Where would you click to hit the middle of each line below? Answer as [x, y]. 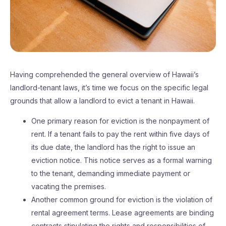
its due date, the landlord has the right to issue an [113, 147]
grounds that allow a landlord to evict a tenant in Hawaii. [102, 101]
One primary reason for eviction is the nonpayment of [120, 121]
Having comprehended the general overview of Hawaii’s [104, 74]
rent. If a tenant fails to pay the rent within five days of [120, 134]
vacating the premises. [69, 186]
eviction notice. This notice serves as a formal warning [122, 160]
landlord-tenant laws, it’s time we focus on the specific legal [109, 88]
